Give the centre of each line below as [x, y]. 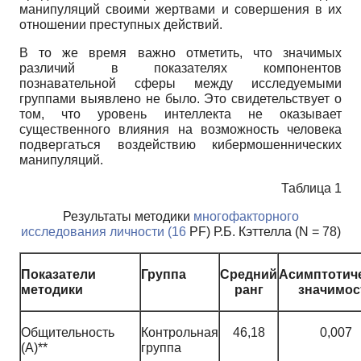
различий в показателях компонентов [180, 68]
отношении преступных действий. [121, 24]
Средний [249, 274]
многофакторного [246, 216]
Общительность [68, 332]
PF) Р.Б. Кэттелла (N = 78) [263, 231]
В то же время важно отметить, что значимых [180, 52]
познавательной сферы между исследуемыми [180, 83]
